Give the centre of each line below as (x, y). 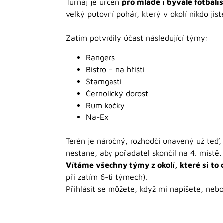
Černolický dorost (117, 93)
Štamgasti (104, 81)
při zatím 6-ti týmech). (107, 176)
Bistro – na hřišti (115, 69)
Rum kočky (105, 105)
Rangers (100, 57)
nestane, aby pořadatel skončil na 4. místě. (143, 153)
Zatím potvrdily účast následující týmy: (137, 38)
